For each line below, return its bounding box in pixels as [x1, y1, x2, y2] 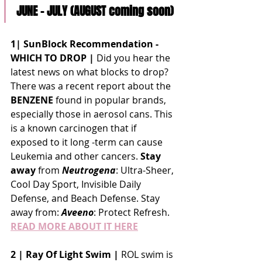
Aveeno [61, 205, 94, 219]
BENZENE [11, 93, 53, 106]
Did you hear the [94, 51, 173, 64]
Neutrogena [62, 163, 116, 177]
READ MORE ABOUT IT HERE [11, 219, 138, 233]
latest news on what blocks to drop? [11, 65, 171, 78]
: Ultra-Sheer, [116, 163, 176, 177]
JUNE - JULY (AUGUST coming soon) [16, 2, 174, 20]
